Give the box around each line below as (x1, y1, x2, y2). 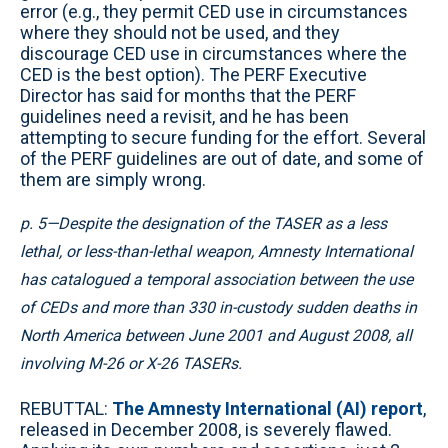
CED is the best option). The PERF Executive (20, 64, 367, 85)
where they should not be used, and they (20, 22, 340, 43)
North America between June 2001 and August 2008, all (20, 326, 412, 345)
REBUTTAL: (20, 398, 112, 419)
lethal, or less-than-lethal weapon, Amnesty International (20, 242, 413, 261)
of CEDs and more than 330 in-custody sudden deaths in (20, 298, 417, 317)
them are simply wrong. (20, 169, 206, 190)
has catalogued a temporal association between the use (20, 270, 413, 289)
